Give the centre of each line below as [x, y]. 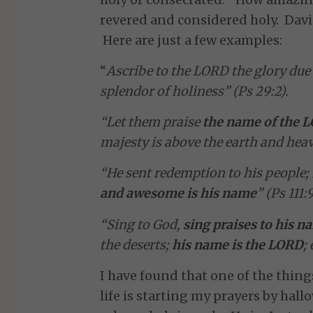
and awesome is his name [179, 194]
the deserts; [136, 245]
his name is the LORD [238, 245]
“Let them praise [152, 122]
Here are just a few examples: [191, 40]
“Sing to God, [142, 224]
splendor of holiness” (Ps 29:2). [195, 91]
